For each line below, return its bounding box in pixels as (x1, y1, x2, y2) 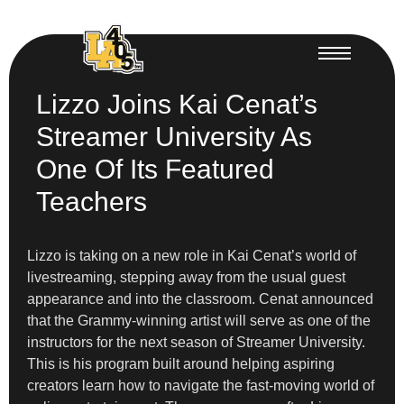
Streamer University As (36, 121, 312, 151)
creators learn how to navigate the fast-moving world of (27, 377, 374, 393)
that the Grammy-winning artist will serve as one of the (27, 312, 371, 328)
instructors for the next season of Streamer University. (27, 334, 365, 350)
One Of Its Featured (36, 153, 274, 184)
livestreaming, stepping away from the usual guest (27, 269, 345, 285)
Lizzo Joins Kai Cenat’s (36, 88, 317, 119)
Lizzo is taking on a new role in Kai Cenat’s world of (27, 247, 356, 263)
